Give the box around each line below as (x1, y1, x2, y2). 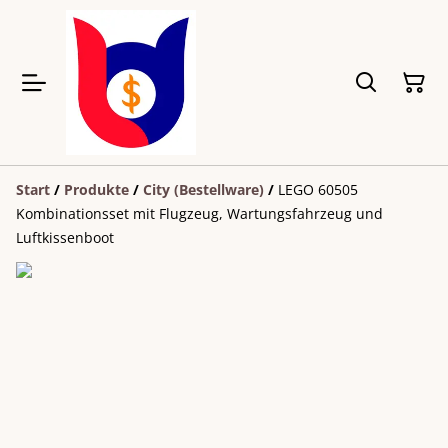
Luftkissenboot (16, 228, 114, 248)
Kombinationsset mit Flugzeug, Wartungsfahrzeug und (16, 204, 383, 224)
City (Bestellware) (143, 180, 264, 200)
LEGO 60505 (278, 180, 358, 200)
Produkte (64, 180, 129, 200)
